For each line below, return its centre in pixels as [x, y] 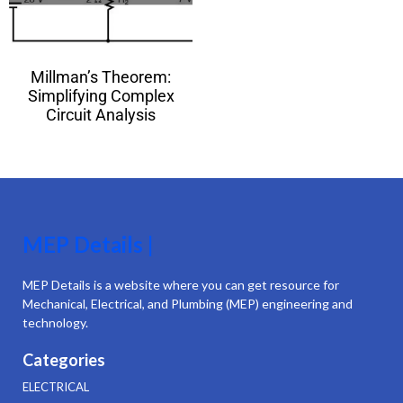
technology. [55, 322]
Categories [64, 359]
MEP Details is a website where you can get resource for [181, 284]
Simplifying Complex [101, 95]
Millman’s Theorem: [101, 76]
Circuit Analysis [101, 114]
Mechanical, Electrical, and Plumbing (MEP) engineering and [188, 303]
